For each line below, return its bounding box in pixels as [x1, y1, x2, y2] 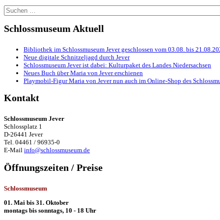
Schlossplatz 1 [4, 123, 42, 131]
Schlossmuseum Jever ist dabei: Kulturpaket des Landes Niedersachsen [24, 61, 211, 69]
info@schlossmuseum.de [24, 146, 90, 154]
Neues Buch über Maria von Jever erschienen [24, 69, 143, 77]
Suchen [3, 5, 23, 13]
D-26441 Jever [4, 131, 43, 138]
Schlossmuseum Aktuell [4, 24, 104, 34]
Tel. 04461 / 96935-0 [4, 138, 60, 146]
